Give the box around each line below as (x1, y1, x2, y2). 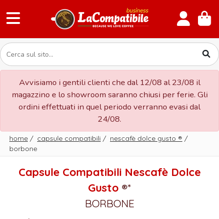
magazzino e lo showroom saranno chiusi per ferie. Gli (11, 89, 208, 100)
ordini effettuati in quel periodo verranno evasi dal (19, 101, 200, 112)
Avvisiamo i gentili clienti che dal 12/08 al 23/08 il (19, 77, 200, 88)
